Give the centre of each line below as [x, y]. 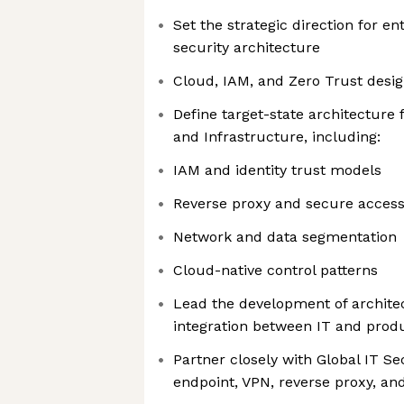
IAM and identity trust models [277, 170]
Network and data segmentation [285, 237]
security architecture [247, 47]
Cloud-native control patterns [275, 270]
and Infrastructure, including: [277, 137]
